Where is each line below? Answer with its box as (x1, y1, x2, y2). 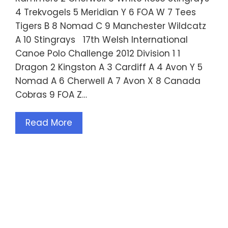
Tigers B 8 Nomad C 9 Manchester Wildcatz (15, 20, 206, 33)
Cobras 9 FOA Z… (15, 89, 87, 101)
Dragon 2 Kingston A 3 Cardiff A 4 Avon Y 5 (15, 61, 203, 74)
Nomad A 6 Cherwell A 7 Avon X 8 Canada (15, 75, 201, 88)
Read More (25, 117, 72, 129)
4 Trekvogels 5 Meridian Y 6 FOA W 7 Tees (15, 6, 196, 19)
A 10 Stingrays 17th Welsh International (15, 34, 188, 46)
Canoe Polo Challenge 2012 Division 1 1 (15, 47, 180, 60)
